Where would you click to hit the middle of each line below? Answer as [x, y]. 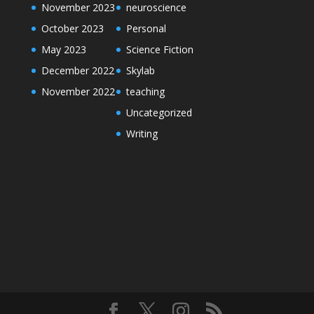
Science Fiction [159, 49]
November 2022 [78, 91]
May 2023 [63, 49]
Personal [146, 28]
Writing [142, 134]
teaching [145, 91]
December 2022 [77, 70]
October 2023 [72, 28]
